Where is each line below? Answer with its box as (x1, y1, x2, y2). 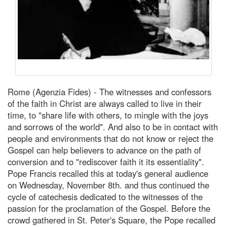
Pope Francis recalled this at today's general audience (8, 167, 208, 179)
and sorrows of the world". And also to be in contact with (8, 120, 218, 133)
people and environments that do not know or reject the (8, 132, 213, 144)
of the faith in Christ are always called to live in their (8, 97, 202, 109)
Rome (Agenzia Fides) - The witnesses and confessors (8, 85, 211, 98)
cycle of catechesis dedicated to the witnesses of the (8, 190, 203, 203)
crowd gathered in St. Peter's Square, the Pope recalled (8, 213, 215, 226)
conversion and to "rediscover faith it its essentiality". (8, 155, 204, 168)
